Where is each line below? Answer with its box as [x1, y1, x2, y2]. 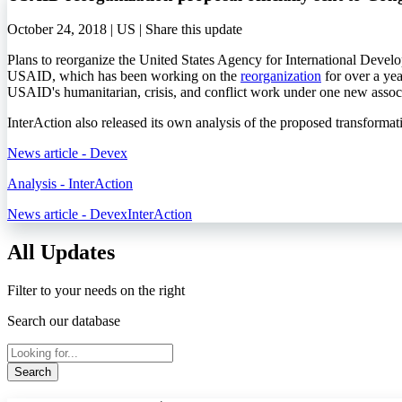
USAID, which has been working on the [7, 68, 240, 84]
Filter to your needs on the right [7, 283, 185, 299]
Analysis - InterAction [7, 176, 133, 192]
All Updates [7, 240, 115, 265]
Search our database [7, 313, 120, 329]
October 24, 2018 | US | [7, 22, 145, 38]
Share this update [145, 22, 242, 38]
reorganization [240, 68, 321, 84]
